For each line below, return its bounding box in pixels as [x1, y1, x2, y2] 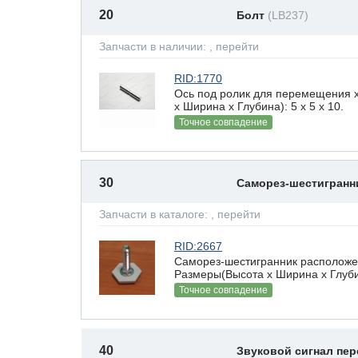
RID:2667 [174, 240, 222, 253]
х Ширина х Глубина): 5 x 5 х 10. [174, 99, 344, 113]
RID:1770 [174, 72, 222, 85]
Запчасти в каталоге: [99, 208, 211, 221]
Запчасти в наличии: [99, 40, 209, 53]
